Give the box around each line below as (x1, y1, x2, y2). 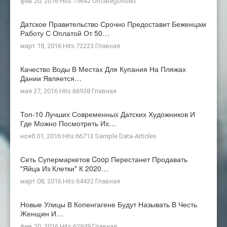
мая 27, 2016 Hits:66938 (20, 87, 92, 95)
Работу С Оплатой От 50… (20, 27, 109, 38)
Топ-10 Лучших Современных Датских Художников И (20, 108, 195, 119)
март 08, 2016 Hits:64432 (20, 177, 95, 185)
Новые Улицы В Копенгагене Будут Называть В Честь (20, 199, 197, 209)
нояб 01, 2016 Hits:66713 (20, 132, 95, 140)
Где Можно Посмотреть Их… (20, 118, 116, 128)
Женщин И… (20, 208, 63, 218)
